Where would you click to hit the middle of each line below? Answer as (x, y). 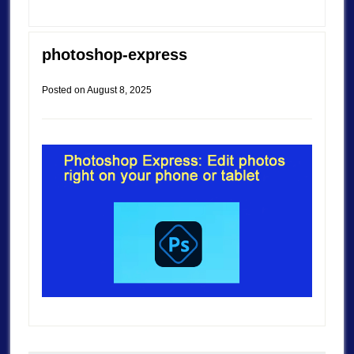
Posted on (64, 90)
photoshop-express (114, 54)
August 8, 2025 (119, 90)
